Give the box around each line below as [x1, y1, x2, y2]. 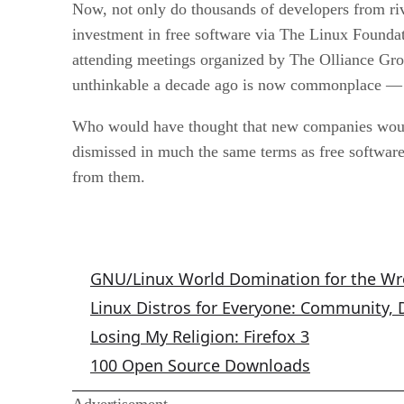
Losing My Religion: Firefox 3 [90, 325, 309, 347]
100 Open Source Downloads [90, 353, 310, 376]
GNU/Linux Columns [90, 222, 205, 236]
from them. [72, 167, 145, 186]
